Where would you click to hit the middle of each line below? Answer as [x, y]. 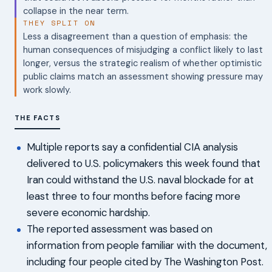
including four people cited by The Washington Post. [145, 261]
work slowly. [47, 90]
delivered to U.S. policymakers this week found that [144, 163]
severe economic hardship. [88, 212]
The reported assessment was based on [120, 229]
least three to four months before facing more [134, 196]
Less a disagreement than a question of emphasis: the [136, 36]
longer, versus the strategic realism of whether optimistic [143, 63]
